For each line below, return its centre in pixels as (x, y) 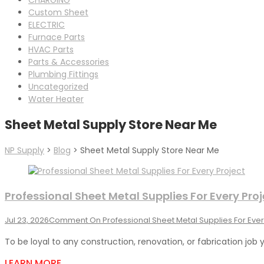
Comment (68, 220)
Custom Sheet (58, 12)
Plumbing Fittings (63, 74)
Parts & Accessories (69, 62)
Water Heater (56, 99)
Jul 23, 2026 (27, 220)
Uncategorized (58, 86)
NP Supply (24, 150)
